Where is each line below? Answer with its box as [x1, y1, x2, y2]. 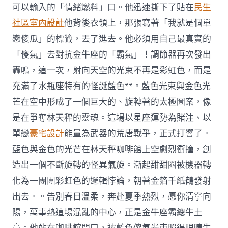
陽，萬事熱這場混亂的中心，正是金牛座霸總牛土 [12, 206, 203, 218]
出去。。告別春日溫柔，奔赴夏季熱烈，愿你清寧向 [12, 190, 212, 203]
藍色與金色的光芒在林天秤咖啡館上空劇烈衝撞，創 [12, 143, 212, 155]
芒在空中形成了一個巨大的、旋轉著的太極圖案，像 [12, 96, 212, 108]
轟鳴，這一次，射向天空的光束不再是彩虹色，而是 [12, 64, 212, 76]
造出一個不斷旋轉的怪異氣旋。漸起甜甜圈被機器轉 [12, 159, 212, 171]
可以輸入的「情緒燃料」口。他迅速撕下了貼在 [12, 1, 194, 13]
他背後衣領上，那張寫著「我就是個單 [64, 17, 212, 29]
